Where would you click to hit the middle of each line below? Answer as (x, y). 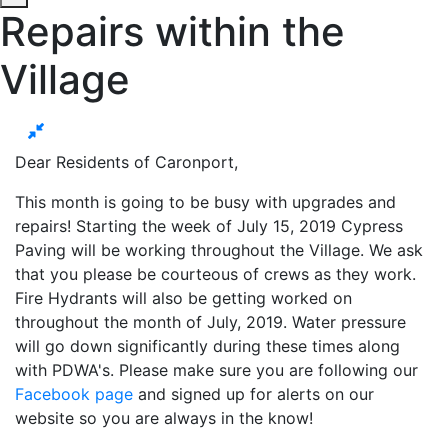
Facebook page (74, 393)
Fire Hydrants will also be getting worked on (183, 297)
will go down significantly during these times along (207, 345)
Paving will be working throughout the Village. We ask (219, 249)
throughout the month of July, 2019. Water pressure (210, 321)
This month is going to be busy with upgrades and (205, 201)
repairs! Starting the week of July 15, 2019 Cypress (209, 225)
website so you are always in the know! (169, 417)
